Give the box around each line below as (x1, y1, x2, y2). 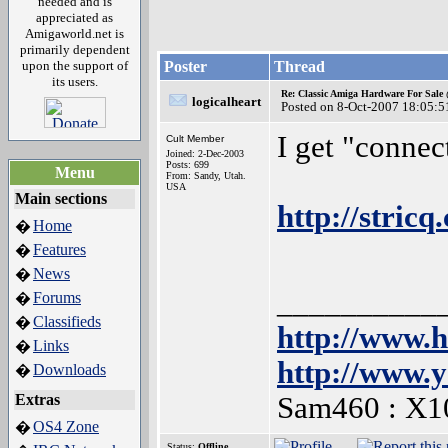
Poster (164, 58, 207, 75)
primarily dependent (19, 42, 130, 57)
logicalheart (192, 94, 261, 109)
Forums (33, 289, 81, 306)
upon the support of (21, 58, 128, 73)
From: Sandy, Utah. (166, 170, 246, 181)
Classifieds (33, 313, 101, 330)
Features (33, 241, 86, 258)
